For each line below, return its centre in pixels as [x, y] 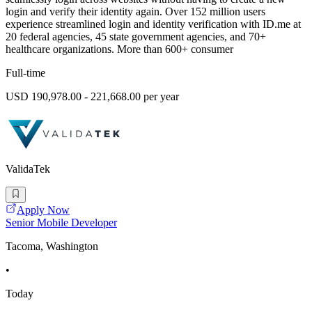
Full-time [25, 73]
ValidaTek [28, 169]
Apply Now [43, 210]
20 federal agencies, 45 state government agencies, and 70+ [136, 37]
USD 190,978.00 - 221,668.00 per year [92, 97]
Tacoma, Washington [52, 246]
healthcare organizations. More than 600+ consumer [119, 49]
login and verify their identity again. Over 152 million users [135, 12]
